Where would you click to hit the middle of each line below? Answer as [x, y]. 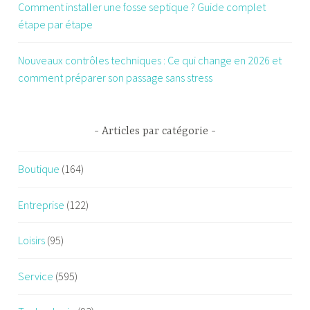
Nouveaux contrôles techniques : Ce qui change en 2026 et [150, 60]
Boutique [39, 168]
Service [36, 276]
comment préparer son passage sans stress [116, 77]
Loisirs [32, 240]
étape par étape [56, 25]
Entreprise [42, 204]
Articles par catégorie [155, 131]
